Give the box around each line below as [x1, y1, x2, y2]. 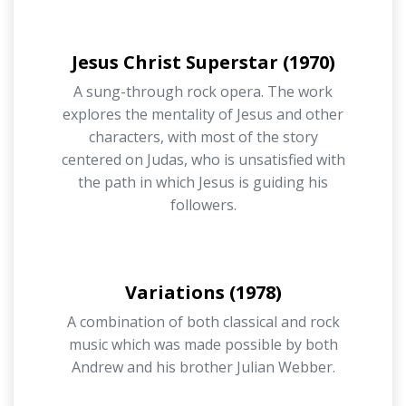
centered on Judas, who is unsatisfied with [61, 149, 345, 169]
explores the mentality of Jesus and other [63, 103, 343, 124]
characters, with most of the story [88, 126, 318, 147]
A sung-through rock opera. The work [73, 81, 333, 101]
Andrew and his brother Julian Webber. [71, 356, 335, 377]
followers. [169, 194, 237, 215]
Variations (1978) [124, 279, 282, 304]
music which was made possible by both [68, 333, 338, 354]
